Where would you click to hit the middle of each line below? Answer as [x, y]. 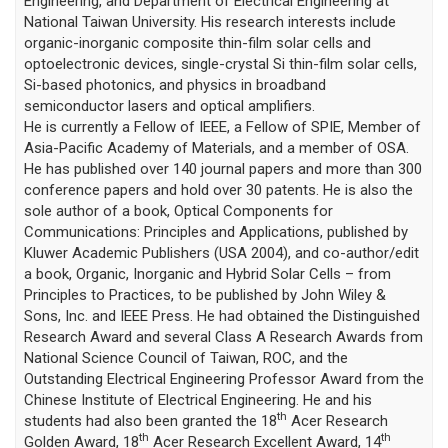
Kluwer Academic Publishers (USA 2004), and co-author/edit [221, 253]
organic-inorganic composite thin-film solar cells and [197, 43]
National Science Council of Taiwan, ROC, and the [185, 358]
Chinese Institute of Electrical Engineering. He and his [197, 400]
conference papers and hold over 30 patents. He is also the [218, 190]
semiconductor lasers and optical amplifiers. [169, 106]
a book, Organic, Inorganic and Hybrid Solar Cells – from [207, 274]
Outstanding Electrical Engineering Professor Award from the [223, 379]
